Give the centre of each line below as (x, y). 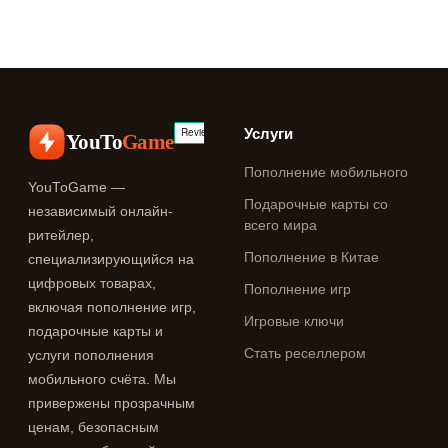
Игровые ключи (294, 321)
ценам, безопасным (93, 427)
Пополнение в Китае (311, 257)
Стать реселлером (305, 353)
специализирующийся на (111, 259)
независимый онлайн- (100, 211)
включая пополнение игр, (112, 307)
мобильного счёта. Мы (102, 379)
